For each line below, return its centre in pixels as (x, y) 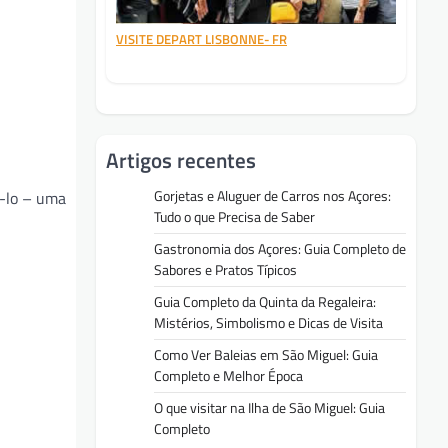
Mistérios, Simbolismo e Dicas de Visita (268, 322)
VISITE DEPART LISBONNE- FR (201, 39)
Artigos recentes (181, 159)
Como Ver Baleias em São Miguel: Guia (266, 354)
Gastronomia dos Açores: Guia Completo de (280, 248)
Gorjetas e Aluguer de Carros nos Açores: (272, 195)
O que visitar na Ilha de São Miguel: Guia (269, 407)
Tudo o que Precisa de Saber (234, 216)
